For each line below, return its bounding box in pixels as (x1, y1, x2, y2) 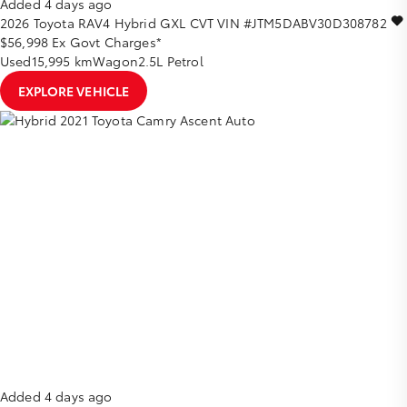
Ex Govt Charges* (52, 33, 162, 52)
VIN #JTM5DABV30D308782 (217, 14, 387, 33)
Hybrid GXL (114, 14, 190, 33)
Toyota (33, 14, 74, 33)
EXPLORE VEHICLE (18, 82, 130, 101)
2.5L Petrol (137, 52, 203, 71)
